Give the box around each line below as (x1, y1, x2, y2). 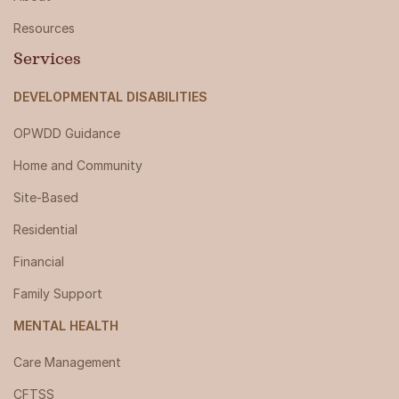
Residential (13, 222, 77, 238)
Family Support (13, 286, 102, 302)
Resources (13, 20, 75, 37)
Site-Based (13, 190, 78, 206)
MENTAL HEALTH (13, 318, 118, 334)
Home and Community (13, 158, 142, 174)
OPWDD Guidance (13, 126, 120, 142)
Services (13, 52, 81, 69)
